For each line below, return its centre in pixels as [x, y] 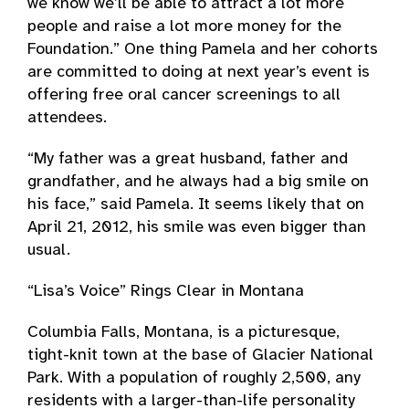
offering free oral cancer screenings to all [184, 95]
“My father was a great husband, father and [188, 159]
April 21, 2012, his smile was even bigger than [197, 228]
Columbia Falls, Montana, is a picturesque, [184, 333]
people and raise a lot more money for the [184, 27]
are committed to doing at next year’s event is [199, 73]
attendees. [67, 118]
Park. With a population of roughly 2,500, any [194, 378]
